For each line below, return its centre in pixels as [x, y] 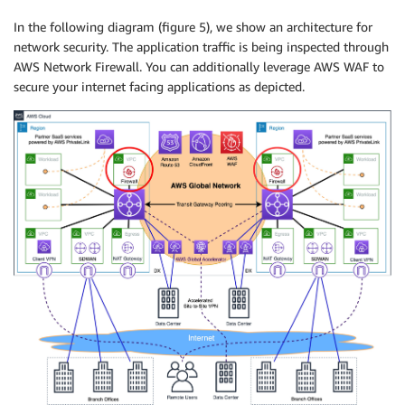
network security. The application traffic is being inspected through [201, 47]
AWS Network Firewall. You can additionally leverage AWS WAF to [199, 67]
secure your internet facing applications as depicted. [159, 87]
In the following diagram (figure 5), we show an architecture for [193, 27]
